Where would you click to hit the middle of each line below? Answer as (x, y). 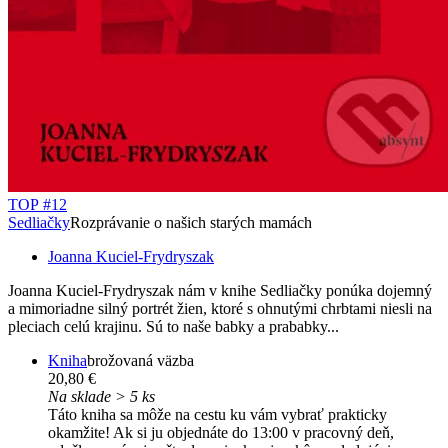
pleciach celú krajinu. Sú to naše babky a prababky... (173, 327)
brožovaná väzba (140, 361)
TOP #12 (37, 205)
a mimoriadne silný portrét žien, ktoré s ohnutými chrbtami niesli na (220, 309)
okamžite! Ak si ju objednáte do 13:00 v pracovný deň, (221, 433)
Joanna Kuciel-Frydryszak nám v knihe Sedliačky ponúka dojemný (220, 291)
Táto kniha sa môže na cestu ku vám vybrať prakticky (217, 415)
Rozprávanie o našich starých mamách (191, 223)
